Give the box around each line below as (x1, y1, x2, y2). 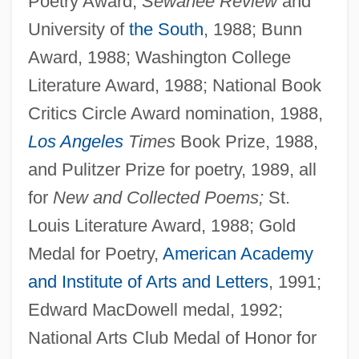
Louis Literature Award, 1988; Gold (27, 215, 296, 236)
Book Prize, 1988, (175, 131, 318, 151)
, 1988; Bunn (203, 18, 302, 39)
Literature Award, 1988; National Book (27, 75, 321, 95)
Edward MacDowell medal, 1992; (27, 299, 283, 320)
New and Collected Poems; (52, 187, 264, 208)
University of (27, 18, 129, 39)
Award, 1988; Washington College (27, 46, 291, 67)
